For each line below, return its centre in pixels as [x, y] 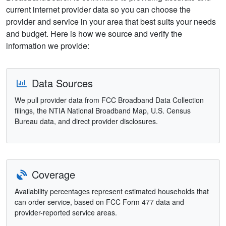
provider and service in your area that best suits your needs [111, 22]
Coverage [52, 175]
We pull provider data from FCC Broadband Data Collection [109, 100]
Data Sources [61, 83]
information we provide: [48, 46]
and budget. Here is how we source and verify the [94, 34]
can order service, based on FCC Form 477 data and [99, 202]
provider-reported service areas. [66, 213]
